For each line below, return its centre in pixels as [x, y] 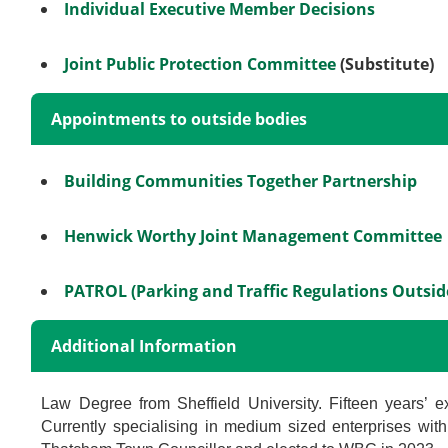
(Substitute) [385, 63]
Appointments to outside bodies [179, 118]
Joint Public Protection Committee [200, 63]
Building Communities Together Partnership [241, 180]
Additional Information [144, 345]
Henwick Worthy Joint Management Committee [253, 235]
